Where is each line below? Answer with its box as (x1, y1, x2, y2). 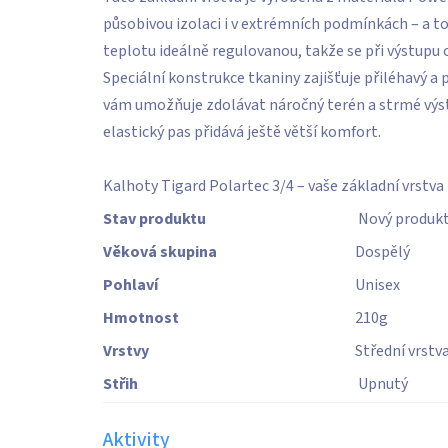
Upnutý (357, 373, 408, 395)
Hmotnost (103, 307, 179, 329)
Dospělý (354, 241, 410, 263)
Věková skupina (103, 241, 217, 263)
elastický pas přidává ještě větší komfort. (103, 121, 381, 143)
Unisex (354, 274, 400, 296)
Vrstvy (103, 340, 149, 362)
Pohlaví (103, 274, 158, 296)
